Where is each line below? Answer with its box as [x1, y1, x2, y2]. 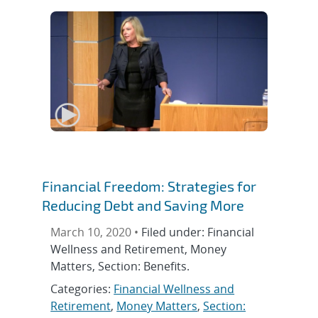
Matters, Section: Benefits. [50, 258, 190, 274]
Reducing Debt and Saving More [42, 196, 245, 214]
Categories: [50, 280, 114, 297]
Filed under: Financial [141, 224, 255, 240]
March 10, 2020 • [50, 224, 142, 240]
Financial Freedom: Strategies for [42, 177, 257, 194]
